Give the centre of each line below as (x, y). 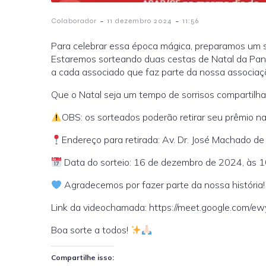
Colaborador (74, 21)
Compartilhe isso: (83, 257)
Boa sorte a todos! (91, 230)
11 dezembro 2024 (140, 21)
